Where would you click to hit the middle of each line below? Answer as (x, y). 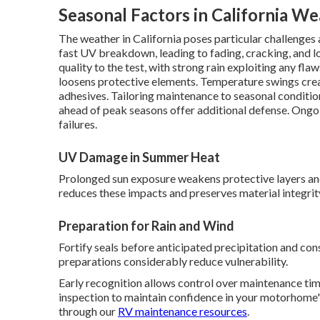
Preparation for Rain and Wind (146, 226)
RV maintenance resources (182, 311)
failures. (78, 124)
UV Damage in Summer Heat (139, 157)
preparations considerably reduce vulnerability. (173, 261)
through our (88, 311)
